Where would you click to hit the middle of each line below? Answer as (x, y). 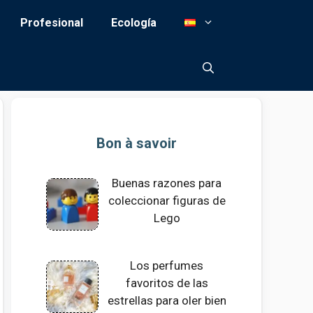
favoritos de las (167, 283)
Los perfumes (167, 266)
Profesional (52, 23)
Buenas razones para (167, 183)
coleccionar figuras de (167, 201)
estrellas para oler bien (167, 301)
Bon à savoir (136, 143)
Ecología (134, 23)
